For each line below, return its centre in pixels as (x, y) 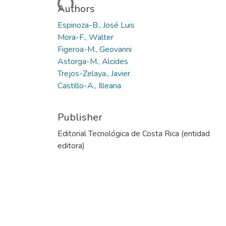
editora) (71, 146)
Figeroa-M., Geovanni (95, 49)
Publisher (80, 117)
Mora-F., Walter (86, 37)
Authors (76, 9)
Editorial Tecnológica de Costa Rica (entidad (134, 133)
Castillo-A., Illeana (89, 86)
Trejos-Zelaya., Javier (94, 73)
